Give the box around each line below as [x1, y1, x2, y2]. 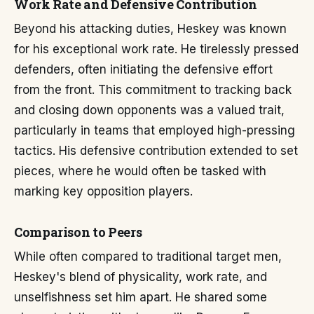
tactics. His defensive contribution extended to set [14, 144, 298, 158]
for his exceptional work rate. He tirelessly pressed [14, 42, 299, 56]
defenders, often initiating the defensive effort [14, 62, 273, 76]
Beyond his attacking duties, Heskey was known [14, 22, 287, 36]
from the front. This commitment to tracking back [14, 83, 292, 97]
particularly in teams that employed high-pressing [14, 123, 295, 137]
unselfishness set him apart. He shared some [14, 290, 267, 304]
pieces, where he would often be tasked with [14, 164, 266, 178]
